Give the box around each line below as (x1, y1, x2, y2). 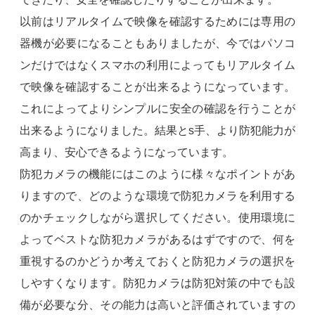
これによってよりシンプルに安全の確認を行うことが (20, 102, 295, 115)
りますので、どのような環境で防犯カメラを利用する (20, 189, 295, 202)
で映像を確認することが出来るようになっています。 (20, 80, 295, 93)
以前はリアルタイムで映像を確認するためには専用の (20, 15, 295, 27)
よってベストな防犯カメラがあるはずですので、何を (20, 233, 295, 245)
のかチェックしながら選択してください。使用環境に (20, 211, 295, 224)
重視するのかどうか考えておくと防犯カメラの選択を (20, 255, 295, 267)
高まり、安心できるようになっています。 (20, 146, 233, 158)
